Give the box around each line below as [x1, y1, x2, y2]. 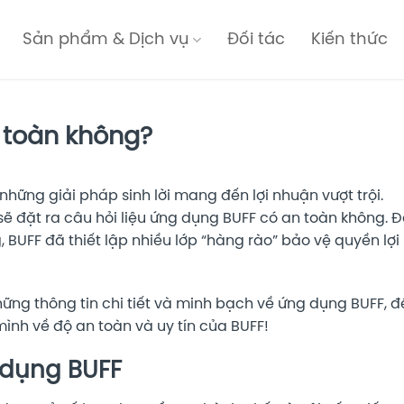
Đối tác [227, 32, 286, 48]
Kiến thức [311, 32, 389, 48]
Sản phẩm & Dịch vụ [23, 32, 190, 48]
